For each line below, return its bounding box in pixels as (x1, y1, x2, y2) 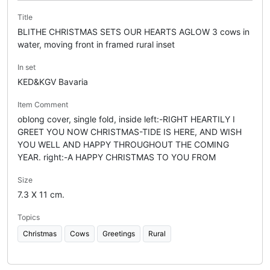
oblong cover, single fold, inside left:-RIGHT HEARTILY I (17, 113, 235, 124)
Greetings (102, 228, 135, 238)
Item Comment (17, 99, 68, 109)
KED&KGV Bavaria (17, 76, 88, 87)
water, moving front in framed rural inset (17, 39, 175, 49)
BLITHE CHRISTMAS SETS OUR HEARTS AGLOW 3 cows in (17, 26, 250, 37)
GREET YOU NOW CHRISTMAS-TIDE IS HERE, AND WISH (17, 126, 242, 137)
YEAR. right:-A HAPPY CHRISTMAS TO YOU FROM (17, 151, 216, 162)
